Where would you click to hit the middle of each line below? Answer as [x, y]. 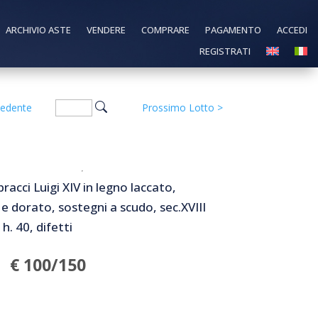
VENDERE [106, 30]
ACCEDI [292, 30]
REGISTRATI [225, 51]
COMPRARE [165, 30]
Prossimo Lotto [178, 107]
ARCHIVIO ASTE [38, 30]
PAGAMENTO [233, 30]
